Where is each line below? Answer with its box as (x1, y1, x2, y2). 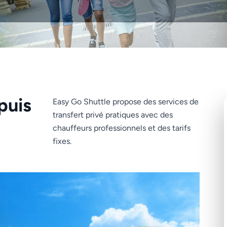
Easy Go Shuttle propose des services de (53, 97, 199, 106)
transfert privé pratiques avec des (53, 110, 173, 120)
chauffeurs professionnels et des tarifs (53, 123, 191, 133)
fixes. (53, 136, 72, 146)
